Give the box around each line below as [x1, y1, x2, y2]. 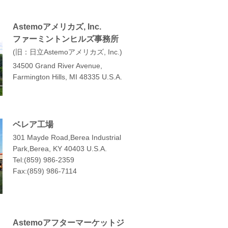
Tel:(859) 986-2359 [13, 156, 74, 164]
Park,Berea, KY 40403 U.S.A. [13, 145, 107, 153]
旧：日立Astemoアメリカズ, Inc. [15, 47, 120, 56]
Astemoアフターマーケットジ [13, 218, 124, 227]
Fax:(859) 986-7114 [13, 167, 77, 176]
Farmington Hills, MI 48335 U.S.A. [13, 72, 122, 81]
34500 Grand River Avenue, [13, 61, 102, 70]
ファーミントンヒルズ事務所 [13, 34, 119, 43]
